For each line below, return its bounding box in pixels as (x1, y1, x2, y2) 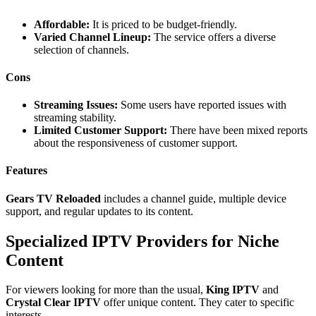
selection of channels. (34, 43, 129, 56)
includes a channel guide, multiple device (101, 192, 286, 205)
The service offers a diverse (151, 30, 276, 43)
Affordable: (34, 18, 90, 30)
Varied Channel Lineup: (34, 30, 151, 43)
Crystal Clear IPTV (6, 296, 101, 309)
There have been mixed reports (167, 124, 308, 137)
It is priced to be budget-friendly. (90, 18, 237, 30)
